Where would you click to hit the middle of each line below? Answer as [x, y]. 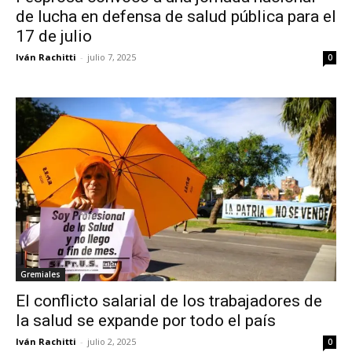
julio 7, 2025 [112, 57]
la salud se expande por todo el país [146, 320]
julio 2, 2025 [112, 341]
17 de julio [54, 37]
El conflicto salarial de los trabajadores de [169, 301]
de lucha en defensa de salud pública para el [176, 17]
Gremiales [40, 274]
